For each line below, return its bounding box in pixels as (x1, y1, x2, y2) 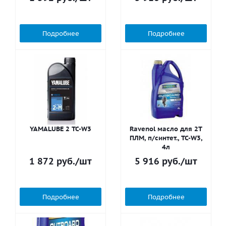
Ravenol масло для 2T (130, 125, 202, 133)
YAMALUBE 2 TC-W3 (30, 125, 91, 133)
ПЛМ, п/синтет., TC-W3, (130, 134, 202, 142)
